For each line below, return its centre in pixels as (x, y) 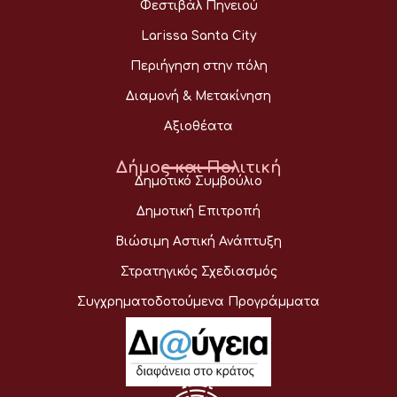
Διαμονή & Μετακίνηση (198, 97)
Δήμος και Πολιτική (198, 168)
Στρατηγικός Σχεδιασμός (198, 272)
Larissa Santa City (198, 36)
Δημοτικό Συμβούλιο (198, 182)
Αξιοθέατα (198, 127)
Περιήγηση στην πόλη (198, 66)
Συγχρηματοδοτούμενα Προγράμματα (198, 302)
